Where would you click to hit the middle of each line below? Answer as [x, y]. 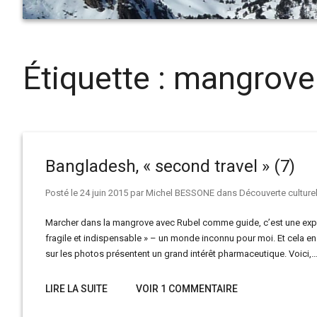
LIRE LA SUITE [76, 289]
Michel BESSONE [180, 193]
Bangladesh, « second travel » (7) [170, 166]
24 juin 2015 [104, 193]
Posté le [63, 193]
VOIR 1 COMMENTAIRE [187, 289]
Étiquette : [98, 78]
